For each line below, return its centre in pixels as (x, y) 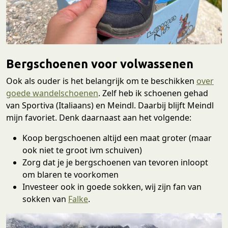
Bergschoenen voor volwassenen (100, 64)
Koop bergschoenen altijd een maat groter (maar (117, 138)
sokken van (45, 199)
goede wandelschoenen (52, 93)
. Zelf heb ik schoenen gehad (153, 93)
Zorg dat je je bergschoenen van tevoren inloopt (115, 163)
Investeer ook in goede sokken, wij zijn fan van (112, 187)
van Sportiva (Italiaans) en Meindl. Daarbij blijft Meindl (110, 106)
